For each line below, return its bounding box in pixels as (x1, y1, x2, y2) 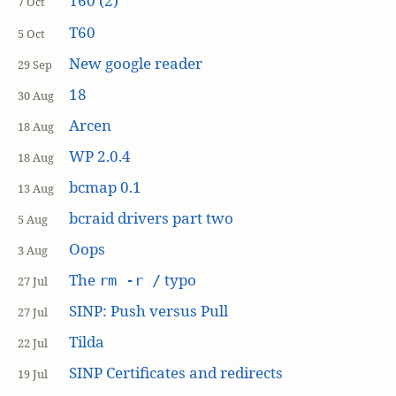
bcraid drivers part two (68, 207, 233, 228)
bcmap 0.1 (68, 176, 141, 197)
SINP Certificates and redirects (68, 362, 283, 383)
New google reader (68, 52, 202, 73)
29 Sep (18, 56, 52, 72)
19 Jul (18, 365, 48, 382)
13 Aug (18, 179, 54, 196)
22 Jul (18, 334, 48, 351)
